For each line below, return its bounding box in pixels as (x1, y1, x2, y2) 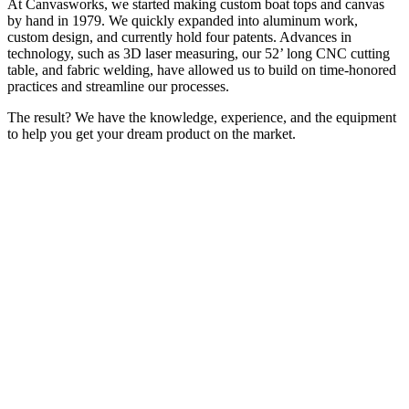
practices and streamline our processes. (7, 79, 229, 95)
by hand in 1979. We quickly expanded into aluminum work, (7, 13, 358, 29)
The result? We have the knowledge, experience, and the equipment (7, 110, 396, 126)
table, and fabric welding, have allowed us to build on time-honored (7, 62, 396, 79)
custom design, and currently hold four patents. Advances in (7, 29, 351, 46)
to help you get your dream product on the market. (7, 126, 296, 142)
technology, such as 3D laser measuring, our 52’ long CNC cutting (7, 46, 390, 62)
